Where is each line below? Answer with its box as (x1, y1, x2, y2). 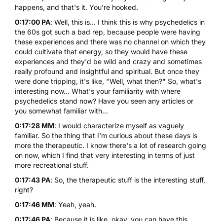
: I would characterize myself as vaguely (54, 121, 184, 130)
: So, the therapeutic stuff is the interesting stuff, (50, 175, 205, 184)
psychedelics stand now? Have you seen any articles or (15, 96, 193, 105)
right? (15, 185, 33, 194)
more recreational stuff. (15, 160, 89, 169)
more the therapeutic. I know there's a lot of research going (15, 141, 206, 149)
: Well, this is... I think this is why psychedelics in (50, 17, 205, 26)
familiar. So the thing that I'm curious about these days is (15, 131, 197, 140)
